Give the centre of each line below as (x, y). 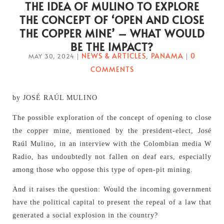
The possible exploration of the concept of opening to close (112, 117)
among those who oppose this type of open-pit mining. (103, 169)
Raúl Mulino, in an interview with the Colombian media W (112, 143)
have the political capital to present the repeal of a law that (112, 202)
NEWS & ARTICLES (114, 55)
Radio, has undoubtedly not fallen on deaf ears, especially (112, 156)
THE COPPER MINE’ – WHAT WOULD (112, 33)
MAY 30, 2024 (51, 56)
